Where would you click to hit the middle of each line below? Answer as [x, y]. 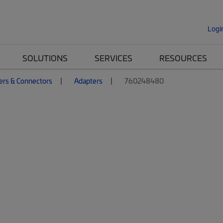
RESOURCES [183, 58]
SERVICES [113, 58]
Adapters [88, 81]
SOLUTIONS [45, 58]
